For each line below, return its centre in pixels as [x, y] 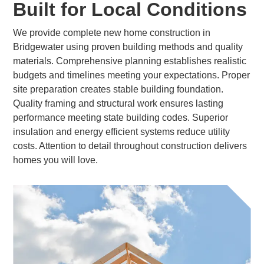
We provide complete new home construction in [112, 33]
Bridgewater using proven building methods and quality [128, 47]
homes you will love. [56, 160]
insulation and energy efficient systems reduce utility [122, 132]
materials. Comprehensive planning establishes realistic [130, 61]
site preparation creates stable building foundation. [118, 89]
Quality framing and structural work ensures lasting [118, 103]
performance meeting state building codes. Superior [121, 118]
